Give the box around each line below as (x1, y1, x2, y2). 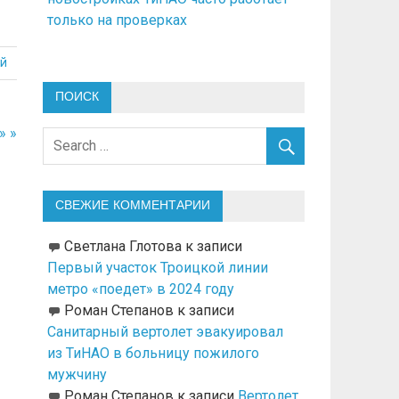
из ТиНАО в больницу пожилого (46, 345, 259, 362)
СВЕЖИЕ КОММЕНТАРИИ (54, 198, 210, 215)
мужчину (46, 366, 107, 384)
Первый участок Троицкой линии (46, 259, 268, 277)
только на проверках (46, 11, 187, 28)
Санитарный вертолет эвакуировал (46, 323, 283, 341)
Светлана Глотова (63, 238, 182, 256)
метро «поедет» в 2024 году (46, 281, 234, 298)
